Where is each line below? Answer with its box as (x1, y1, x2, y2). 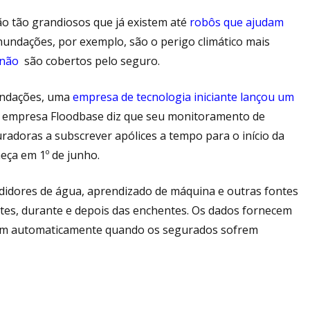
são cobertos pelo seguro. (19, 53, 163, 69)
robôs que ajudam (190, 14, 284, 30)
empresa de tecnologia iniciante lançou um (73, 89, 294, 104)
